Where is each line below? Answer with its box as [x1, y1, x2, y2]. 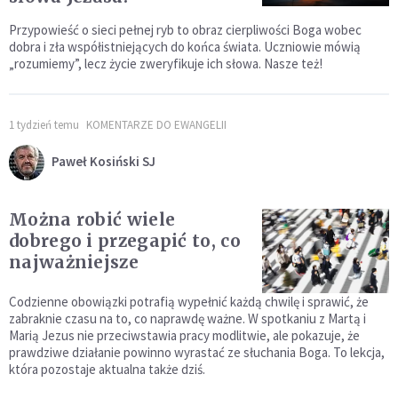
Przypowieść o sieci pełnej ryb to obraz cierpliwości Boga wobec [9, 21, 362, 38]
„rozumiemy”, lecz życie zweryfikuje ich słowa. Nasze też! [9, 55, 322, 72]
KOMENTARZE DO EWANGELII [86, 117, 227, 132]
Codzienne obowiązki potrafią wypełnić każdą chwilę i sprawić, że [9, 293, 369, 311]
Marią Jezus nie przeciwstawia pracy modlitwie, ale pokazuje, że [9, 327, 360, 345]
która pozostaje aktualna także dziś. [9, 361, 205, 378]
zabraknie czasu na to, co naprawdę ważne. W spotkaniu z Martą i [9, 310, 366, 328]
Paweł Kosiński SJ [52, 152, 155, 170]
